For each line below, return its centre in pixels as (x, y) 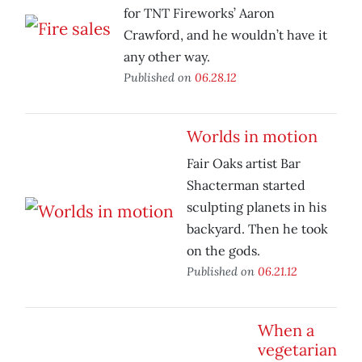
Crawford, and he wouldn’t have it (225, 35)
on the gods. (223, 251)
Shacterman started (246, 185)
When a (286, 330)
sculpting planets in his (257, 207)
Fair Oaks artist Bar (244, 164)
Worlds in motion (252, 137)
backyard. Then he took (257, 229)
